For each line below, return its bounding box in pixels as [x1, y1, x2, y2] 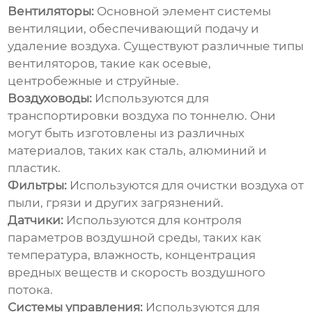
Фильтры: [8, 178, 68, 193]
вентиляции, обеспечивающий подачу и [8, 22, 260, 36]
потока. [8, 283, 54, 297]
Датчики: [8, 213, 64, 228]
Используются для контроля [63, 213, 242, 228]
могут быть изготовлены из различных [8, 126, 245, 141]
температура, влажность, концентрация [8, 248, 256, 263]
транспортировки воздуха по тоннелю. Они [8, 109, 276, 123]
